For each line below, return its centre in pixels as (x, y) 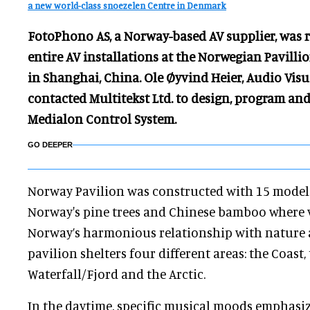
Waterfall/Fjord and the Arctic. (117, 274)
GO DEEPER (50, 145)
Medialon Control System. (102, 119)
